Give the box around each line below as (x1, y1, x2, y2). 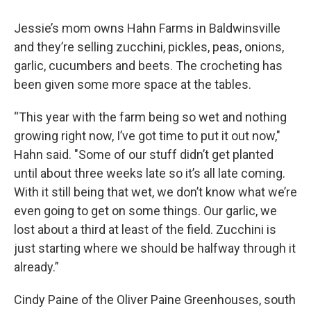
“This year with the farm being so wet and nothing (14, 110, 287, 125)
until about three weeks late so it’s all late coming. (14, 166, 285, 181)
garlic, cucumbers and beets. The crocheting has (14, 58, 283, 74)
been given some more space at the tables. (14, 77, 251, 92)
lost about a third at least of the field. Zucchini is (14, 222, 276, 237)
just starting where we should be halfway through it (14, 241, 296, 256)
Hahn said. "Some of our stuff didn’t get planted (14, 147, 274, 162)
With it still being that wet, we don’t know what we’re (14, 185, 297, 200)
